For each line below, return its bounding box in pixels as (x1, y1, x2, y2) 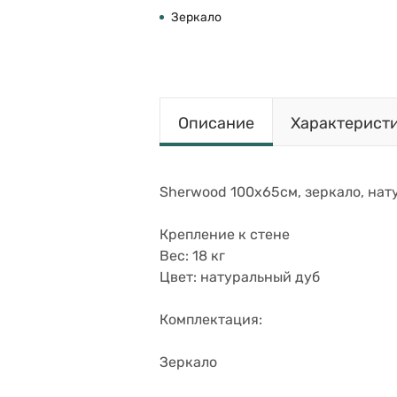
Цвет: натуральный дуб (160, 269, 320, 285)
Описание (178, 113, 254, 133)
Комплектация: (160, 311, 262, 328)
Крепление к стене (160, 226, 290, 243)
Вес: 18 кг (160, 247, 225, 264)
